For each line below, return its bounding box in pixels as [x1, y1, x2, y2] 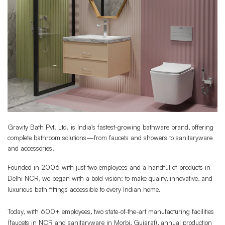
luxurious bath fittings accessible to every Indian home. [8, 185, 161, 193]
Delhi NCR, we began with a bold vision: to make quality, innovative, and [8, 174, 212, 182]
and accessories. [8, 144, 54, 152]
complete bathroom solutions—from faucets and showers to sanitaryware [8, 133, 212, 142]
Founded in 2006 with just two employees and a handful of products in [8, 163, 210, 171]
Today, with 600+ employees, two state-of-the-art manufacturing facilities [8, 207, 214, 215]
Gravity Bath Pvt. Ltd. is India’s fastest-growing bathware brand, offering [8, 123, 213, 131]
